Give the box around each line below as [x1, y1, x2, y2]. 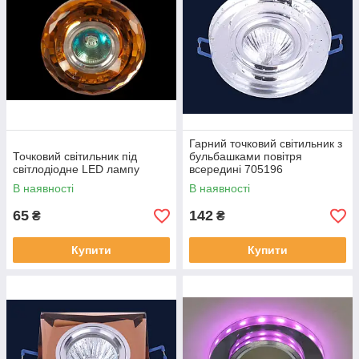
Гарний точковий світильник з [189, 137, 342, 150]
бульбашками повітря [189, 150, 302, 163]
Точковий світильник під [13, 150, 137, 163]
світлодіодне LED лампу [13, 163, 139, 175]
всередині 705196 [189, 163, 283, 175]
